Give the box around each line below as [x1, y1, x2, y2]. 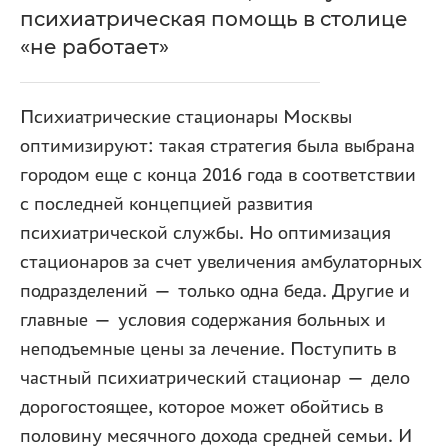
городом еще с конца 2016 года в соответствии [20, 164, 416, 186]
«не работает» [20, 35, 169, 59]
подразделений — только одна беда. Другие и [20, 280, 410, 302]
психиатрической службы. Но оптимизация [20, 222, 391, 244]
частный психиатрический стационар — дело [20, 367, 410, 389]
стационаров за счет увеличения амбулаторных [20, 251, 422, 273]
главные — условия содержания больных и [20, 309, 386, 331]
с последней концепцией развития [20, 193, 313, 215]
